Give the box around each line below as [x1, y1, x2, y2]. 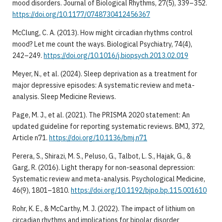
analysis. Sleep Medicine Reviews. [12, 92, 116, 102]
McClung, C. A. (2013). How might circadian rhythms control [12, 28, 193, 38]
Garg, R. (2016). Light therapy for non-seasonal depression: [12, 163, 195, 172]
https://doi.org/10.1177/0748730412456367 [12, 10, 150, 19]
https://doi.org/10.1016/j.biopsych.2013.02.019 [43, 51, 188, 60]
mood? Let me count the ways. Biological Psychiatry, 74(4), [12, 40, 192, 49]
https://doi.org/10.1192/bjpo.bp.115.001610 [70, 186, 207, 195]
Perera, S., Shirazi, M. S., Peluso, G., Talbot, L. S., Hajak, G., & [12, 152, 191, 161]
